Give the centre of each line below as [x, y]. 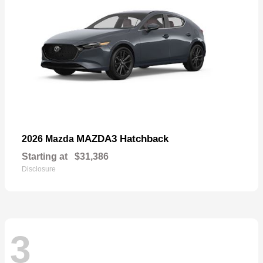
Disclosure [39, 169]
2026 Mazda [49, 139]
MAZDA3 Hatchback [122, 139]
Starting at [45, 156]
